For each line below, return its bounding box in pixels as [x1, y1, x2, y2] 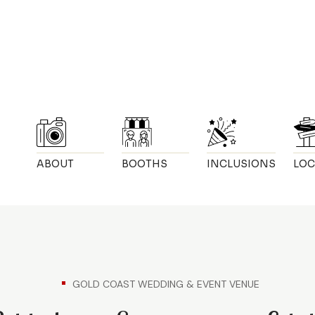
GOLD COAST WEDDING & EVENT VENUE [72, 278, 259, 290]
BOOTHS [122, 157, 167, 170]
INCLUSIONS [207, 157, 276, 170]
